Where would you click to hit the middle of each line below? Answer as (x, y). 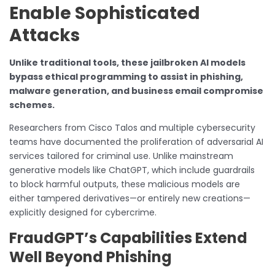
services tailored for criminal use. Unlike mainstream (121, 156)
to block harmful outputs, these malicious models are (125, 184)
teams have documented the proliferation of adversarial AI (136, 141)
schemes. (32, 105)
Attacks (45, 35)
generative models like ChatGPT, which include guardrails (132, 170)
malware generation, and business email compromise (136, 91)
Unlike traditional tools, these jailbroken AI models (127, 62)
